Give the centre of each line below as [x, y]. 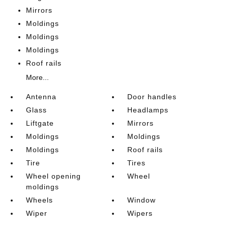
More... [37, 77]
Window [142, 200]
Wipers [140, 213]
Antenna [41, 97]
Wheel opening [53, 176]
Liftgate [40, 123]
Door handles [152, 97]
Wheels [39, 200]
